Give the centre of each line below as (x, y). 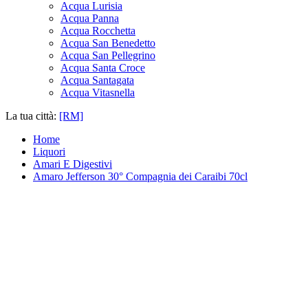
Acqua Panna (90, 19)
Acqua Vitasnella (98, 93)
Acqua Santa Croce (103, 68)
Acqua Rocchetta (98, 31)
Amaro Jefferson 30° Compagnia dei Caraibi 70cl (140, 177)
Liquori (49, 152)
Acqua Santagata (97, 80)
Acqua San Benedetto (108, 43)
